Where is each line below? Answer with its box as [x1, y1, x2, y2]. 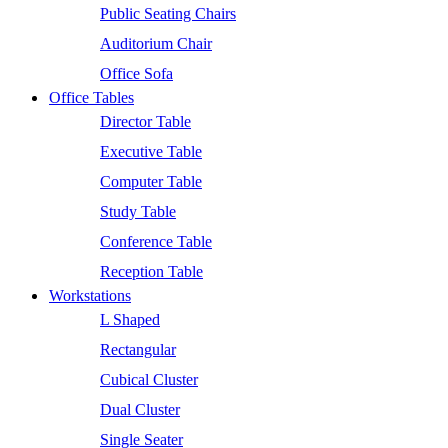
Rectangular [100, 341, 176, 358]
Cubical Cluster [100, 371, 198, 388]
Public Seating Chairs [100, 5, 236, 22]
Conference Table [100, 233, 212, 250]
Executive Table [100, 143, 202, 160]
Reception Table [100, 263, 203, 280]
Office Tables [49, 89, 134, 106]
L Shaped [100, 311, 160, 328]
